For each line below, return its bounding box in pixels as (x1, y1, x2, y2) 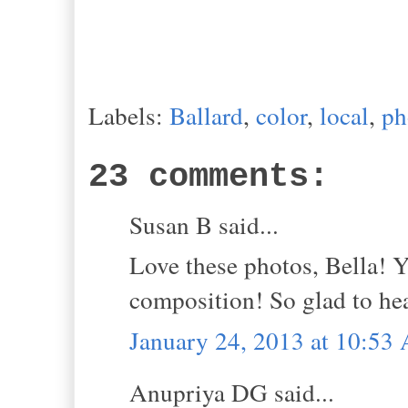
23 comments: (88, 158, 329, 196)
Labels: (88, 97, 169, 132)
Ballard (169, 97, 243, 132)
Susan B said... (129, 207, 279, 241)
